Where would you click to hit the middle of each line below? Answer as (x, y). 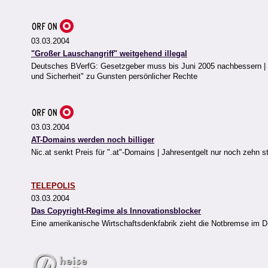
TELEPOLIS (53, 186)
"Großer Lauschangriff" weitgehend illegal (109, 54)
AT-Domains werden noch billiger (93, 140)
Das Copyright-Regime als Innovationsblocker (116, 211)
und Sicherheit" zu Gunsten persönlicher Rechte (114, 77)
